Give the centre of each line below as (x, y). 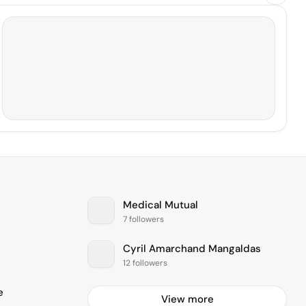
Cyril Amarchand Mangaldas (192, 249)
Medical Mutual (161, 205)
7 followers (143, 219)
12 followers (145, 263)
